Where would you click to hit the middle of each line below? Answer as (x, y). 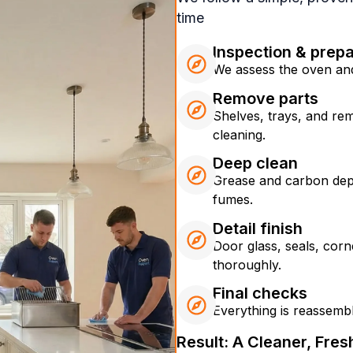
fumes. (232, 200)
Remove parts (265, 98)
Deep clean (255, 163)
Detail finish (257, 228)
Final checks (260, 294)
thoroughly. (247, 264)
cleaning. (239, 134)
